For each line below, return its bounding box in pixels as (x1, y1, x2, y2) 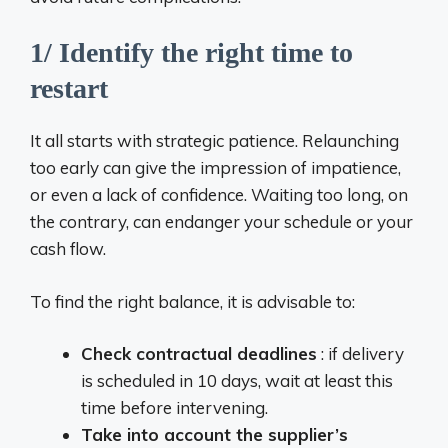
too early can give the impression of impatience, (30, 157, 401, 178)
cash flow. (30, 238, 106, 259)
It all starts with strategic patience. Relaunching (30, 130, 399, 151)
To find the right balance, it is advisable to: (30, 290, 355, 312)
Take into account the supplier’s (81, 424, 348, 445)
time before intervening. (81, 397, 268, 418)
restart (30, 73, 108, 104)
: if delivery (317, 343, 404, 364)
